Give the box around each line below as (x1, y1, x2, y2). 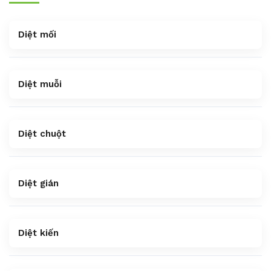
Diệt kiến (18, 227, 59, 239)
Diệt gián (18, 178, 59, 189)
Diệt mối (18, 29, 56, 41)
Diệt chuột (18, 128, 66, 140)
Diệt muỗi (18, 79, 62, 90)
